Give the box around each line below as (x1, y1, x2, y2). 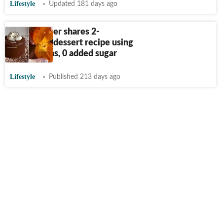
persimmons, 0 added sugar (10, 49, 117, 58)
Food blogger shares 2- (10, 28, 100, 37)
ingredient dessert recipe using (10, 38, 133, 47)
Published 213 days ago (49, 74, 120, 80)
